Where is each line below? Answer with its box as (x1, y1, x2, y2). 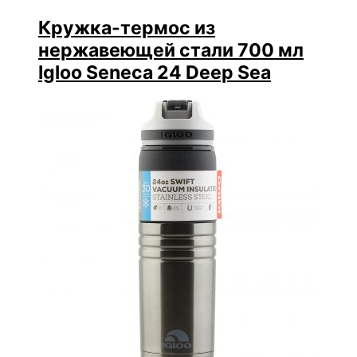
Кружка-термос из (38, 17, 215, 40)
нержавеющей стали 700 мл (38, 39, 304, 62)
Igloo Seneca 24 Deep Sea (38, 61, 271, 84)
